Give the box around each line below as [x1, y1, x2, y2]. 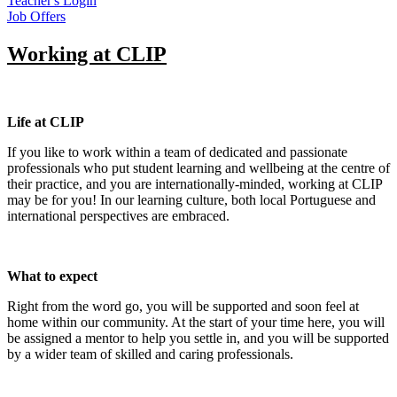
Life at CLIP [7, 113, 84, 129]
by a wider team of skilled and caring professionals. [7, 346, 293, 362]
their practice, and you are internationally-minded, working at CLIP [7, 175, 382, 191]
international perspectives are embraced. [7, 207, 230, 223]
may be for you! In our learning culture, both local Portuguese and [7, 191, 376, 207]
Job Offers [7, 8, 66, 24]
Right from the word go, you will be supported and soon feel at [7, 298, 359, 314]
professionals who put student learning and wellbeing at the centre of [7, 160, 390, 175]
